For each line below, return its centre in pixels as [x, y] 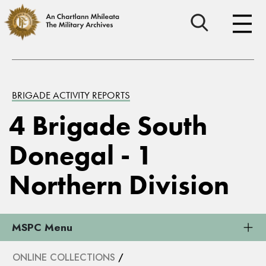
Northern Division [119, 185]
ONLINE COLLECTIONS [64, 257]
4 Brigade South [108, 126]
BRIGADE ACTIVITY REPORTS [71, 95]
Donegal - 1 [81, 155]
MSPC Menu [42, 227]
